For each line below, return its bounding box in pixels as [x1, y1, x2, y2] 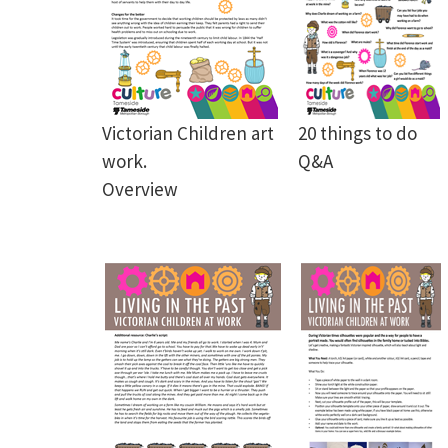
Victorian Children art [101, 121, 274, 145]
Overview [101, 177, 178, 201]
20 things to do [297, 121, 417, 145]
